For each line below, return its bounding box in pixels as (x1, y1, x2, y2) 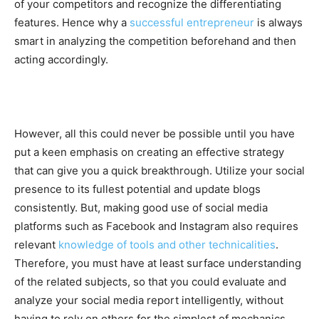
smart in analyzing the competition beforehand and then (14, 33, 296, 48)
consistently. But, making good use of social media (14, 200, 268, 214)
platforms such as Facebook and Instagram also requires (14, 219, 298, 233)
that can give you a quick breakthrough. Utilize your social (14, 163, 305, 177)
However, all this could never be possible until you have (14, 126, 295, 140)
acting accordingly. (14, 52, 111, 66)
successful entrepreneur (130, 15, 254, 29)
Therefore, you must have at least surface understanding (14, 256, 301, 270)
